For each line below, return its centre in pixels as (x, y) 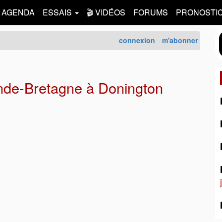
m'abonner (180, 40)
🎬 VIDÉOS (106, 12)
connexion (137, 40)
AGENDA (18, 12)
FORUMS (151, 12)
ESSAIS (58, 12)
